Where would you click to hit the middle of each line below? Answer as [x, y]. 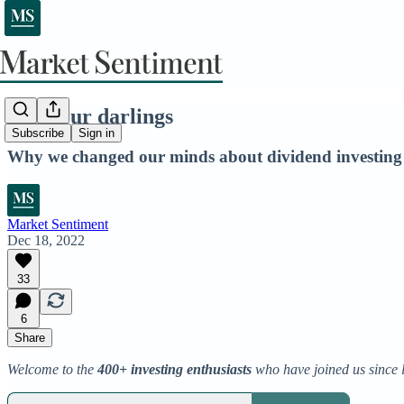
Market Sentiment [58, 224]
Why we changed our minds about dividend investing [205, 156]
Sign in [96, 133]
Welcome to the [52, 369]
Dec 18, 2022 [46, 240]
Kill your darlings [90, 116]
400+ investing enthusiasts [176, 369]
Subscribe [38, 133]
